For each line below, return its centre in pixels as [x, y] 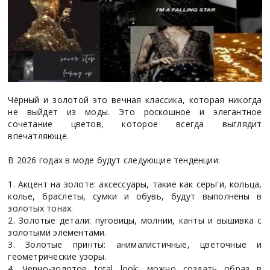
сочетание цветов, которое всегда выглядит [135, 124]
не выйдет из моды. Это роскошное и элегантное [135, 111]
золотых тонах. [41, 208]
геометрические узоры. [57, 256]
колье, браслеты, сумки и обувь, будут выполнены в [135, 196]
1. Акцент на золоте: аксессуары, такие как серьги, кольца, [135, 184]
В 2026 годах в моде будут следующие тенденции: [114, 160]
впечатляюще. [38, 136]
